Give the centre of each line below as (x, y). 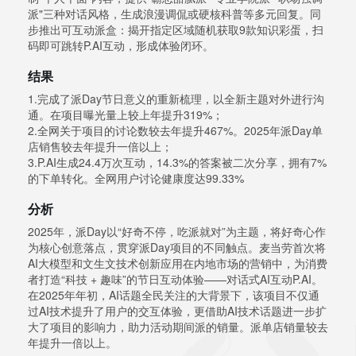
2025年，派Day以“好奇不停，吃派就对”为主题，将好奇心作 (177, 232)
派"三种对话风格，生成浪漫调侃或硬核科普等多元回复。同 (174, 14)
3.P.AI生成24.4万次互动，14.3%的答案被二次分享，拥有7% (177, 163)
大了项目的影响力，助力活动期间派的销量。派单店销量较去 (178, 327)
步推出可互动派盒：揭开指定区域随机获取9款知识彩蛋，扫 (176, 30)
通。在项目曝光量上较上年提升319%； (126, 115)
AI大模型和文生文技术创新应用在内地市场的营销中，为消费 (178, 263)
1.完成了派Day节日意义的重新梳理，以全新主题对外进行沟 (176, 99)
